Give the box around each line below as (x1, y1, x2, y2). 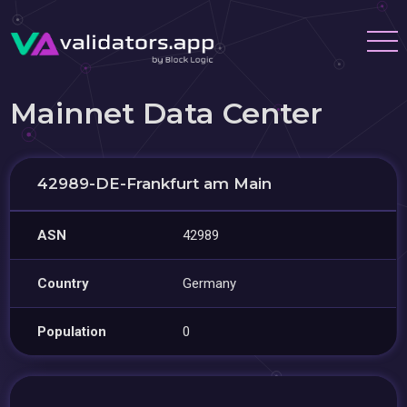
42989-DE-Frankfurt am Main (37, 174, 273, 193)
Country (37, 275, 90, 292)
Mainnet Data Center (10, 95, 323, 131)
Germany (183, 275, 237, 292)
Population (37, 323, 107, 340)
